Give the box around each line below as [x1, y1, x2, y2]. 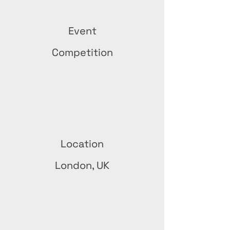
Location [61, 137, 104, 150]
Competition [51, 46, 113, 59]
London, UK [55, 159, 109, 172]
